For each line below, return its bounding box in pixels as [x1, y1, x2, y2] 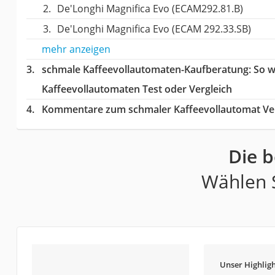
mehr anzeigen [41, 42, 110, 56]
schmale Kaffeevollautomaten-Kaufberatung [41, 62, 249, 76]
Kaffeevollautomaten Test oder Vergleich [41, 82, 232, 96]
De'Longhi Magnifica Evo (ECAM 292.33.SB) [56, 21, 251, 36]
